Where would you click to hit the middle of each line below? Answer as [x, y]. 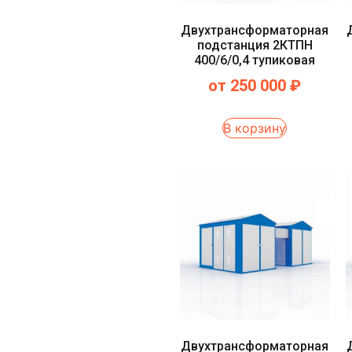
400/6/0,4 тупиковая [255, 60]
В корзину [255, 128]
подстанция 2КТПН [255, 45]
